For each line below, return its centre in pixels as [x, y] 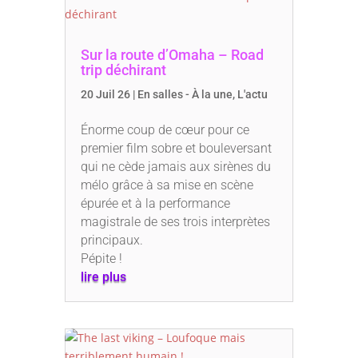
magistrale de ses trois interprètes [175, 222]
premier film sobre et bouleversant [176, 149]
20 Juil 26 [105, 95]
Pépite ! [101, 259]
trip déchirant [123, 70]
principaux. [111, 241]
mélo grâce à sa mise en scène [167, 185]
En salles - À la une [185, 95]
